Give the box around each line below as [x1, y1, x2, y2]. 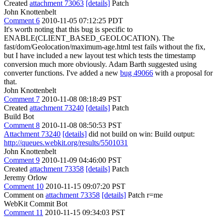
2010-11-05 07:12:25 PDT [42, 16, 123, 25]
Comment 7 [4, 95, 40, 103]
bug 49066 [120, 69, 153, 77]
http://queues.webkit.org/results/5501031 [4, 139, 128, 147]
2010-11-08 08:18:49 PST [42, 95, 122, 103]
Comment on [4, 191, 46, 199]
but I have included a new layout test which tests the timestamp [4, 51, 196, 60]
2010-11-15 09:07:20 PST [46, 182, 125, 190]
